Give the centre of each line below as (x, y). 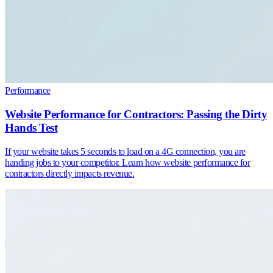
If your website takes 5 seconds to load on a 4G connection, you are (125, 151)
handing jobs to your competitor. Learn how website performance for (128, 162)
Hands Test (31, 127)
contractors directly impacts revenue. (70, 173)
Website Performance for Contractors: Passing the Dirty (136, 114)
